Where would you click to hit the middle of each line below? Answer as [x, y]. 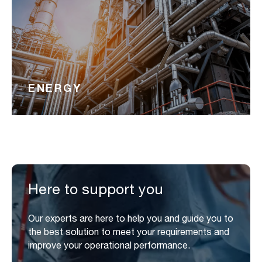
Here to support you [96, 189]
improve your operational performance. [109, 245]
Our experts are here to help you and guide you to [131, 218]
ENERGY [55, 88]
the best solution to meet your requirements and [129, 232]
